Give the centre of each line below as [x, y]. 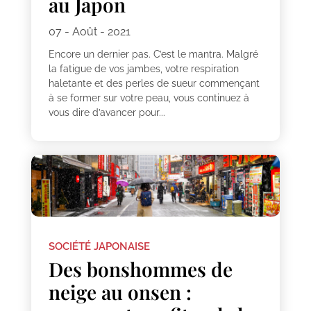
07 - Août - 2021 [89, 31]
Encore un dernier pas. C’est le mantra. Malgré [153, 54]
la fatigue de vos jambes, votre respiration [143, 68]
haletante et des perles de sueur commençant [154, 83]
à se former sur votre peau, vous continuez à [149, 98]
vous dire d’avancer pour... [107, 112]
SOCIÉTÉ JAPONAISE [99, 247]
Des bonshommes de [140, 269]
